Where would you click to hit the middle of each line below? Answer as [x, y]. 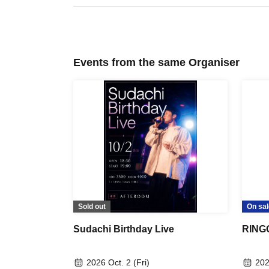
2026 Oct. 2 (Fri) [118, 262]
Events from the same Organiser [156, 62]
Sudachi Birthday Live [124, 229]
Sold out [92, 206]
